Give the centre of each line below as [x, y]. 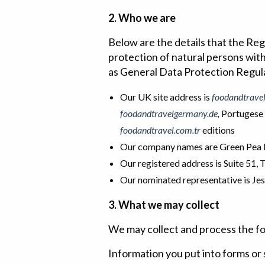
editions [219, 130]
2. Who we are [142, 18]
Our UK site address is [166, 97]
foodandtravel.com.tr [160, 130]
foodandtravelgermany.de [169, 113]
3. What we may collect [164, 205]
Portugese [242, 113]
